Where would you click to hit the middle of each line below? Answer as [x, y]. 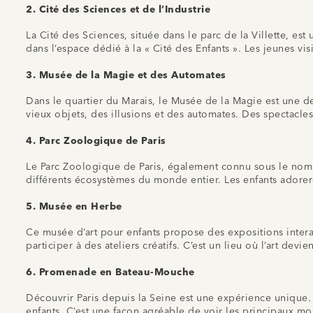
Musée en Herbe [80, 206]
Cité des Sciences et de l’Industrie [124, 9]
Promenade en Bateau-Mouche [117, 272]
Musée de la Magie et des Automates [132, 75]
